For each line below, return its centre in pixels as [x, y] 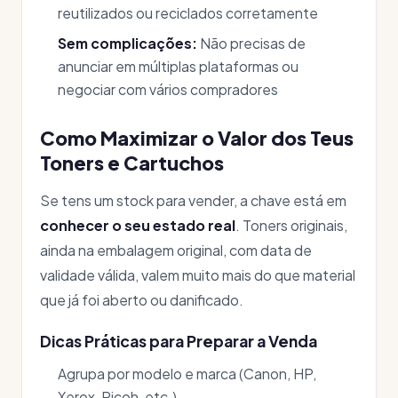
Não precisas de [251, 43]
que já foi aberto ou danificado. [142, 300]
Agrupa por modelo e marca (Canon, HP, [187, 374]
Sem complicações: [127, 43]
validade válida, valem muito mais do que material [198, 275]
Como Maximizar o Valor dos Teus [197, 138]
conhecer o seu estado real [138, 225]
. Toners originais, [291, 225]
